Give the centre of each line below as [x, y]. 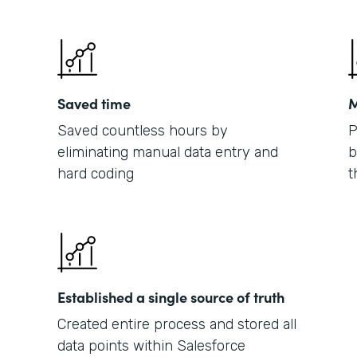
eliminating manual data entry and [168, 152]
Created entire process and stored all [177, 324]
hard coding [96, 174]
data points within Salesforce [151, 346]
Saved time [94, 103]
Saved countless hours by [143, 131]
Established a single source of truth [171, 297]
